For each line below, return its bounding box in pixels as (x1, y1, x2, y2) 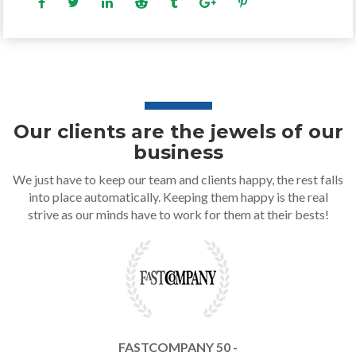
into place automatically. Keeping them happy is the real (28, 189, 328, 204)
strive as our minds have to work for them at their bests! (27, 207, 329, 222)
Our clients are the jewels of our (13, 120, 343, 143)
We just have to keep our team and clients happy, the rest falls (13, 172, 343, 187)
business (133, 141, 223, 164)
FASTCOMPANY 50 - (118, 339, 238, 354)
